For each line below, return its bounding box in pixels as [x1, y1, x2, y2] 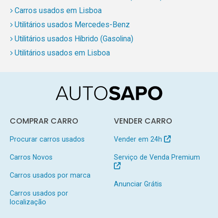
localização [9, 198, 46, 206]
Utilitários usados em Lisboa [14, 48, 110, 58]
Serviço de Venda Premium [113, 153, 200, 162]
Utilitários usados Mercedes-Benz [14, 20, 130, 30]
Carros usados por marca [9, 171, 91, 179]
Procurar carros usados [9, 135, 85, 144]
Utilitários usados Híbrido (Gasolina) [14, 34, 133, 44]
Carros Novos [9, 153, 53, 162]
